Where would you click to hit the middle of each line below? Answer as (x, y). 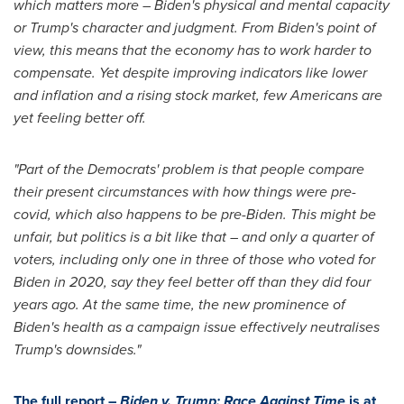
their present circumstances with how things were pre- (185, 192)
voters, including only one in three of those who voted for (194, 259)
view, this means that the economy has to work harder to (193, 50)
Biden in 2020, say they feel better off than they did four (192, 282)
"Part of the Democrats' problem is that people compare (189, 169)
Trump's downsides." (77, 349)
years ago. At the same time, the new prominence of (179, 304)
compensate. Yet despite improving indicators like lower (190, 73)
